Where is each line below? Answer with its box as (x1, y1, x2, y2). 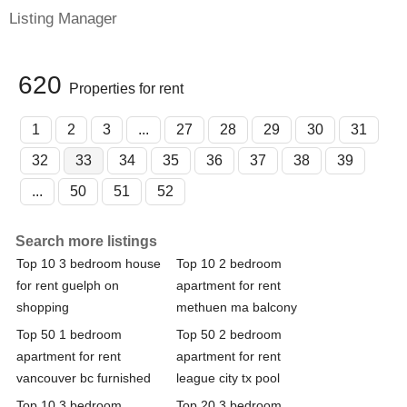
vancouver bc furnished (16, 370, 151, 385)
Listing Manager (9, 8, 117, 27)
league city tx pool (176, 370, 280, 385)
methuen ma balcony (176, 299, 297, 314)
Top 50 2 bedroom (176, 326, 282, 342)
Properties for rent (69, 80, 184, 96)
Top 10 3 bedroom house (16, 255, 161, 271)
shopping (16, 299, 69, 314)
